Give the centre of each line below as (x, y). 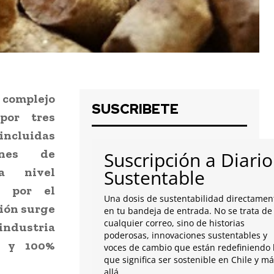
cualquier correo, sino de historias (174, 223)
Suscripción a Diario (188, 160)
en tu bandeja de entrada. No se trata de (188, 211)
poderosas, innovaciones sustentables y (186, 235)
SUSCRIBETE (135, 109)
